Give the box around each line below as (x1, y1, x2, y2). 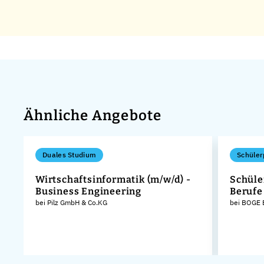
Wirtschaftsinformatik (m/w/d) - (35, 173, 191, 185)
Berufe (230, 185, 263, 197)
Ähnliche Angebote (24, 107, 162, 124)
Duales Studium (42, 150, 97, 159)
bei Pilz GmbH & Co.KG (35, 197, 107, 207)
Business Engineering (35, 185, 142, 197)
